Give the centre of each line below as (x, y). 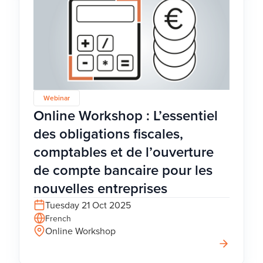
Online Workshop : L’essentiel (126, 115)
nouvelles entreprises (100, 188)
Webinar (57, 97)
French (58, 218)
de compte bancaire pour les (123, 170)
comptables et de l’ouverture (124, 151)
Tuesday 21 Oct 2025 (88, 205)
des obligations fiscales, (108, 133)
